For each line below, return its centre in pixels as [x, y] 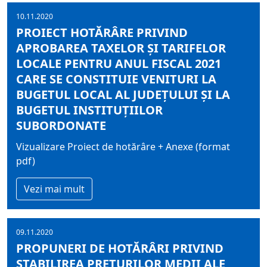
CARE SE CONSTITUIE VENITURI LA [116, 79]
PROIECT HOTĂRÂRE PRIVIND [102, 32]
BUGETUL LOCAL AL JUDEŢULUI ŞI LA [123, 94]
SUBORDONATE [61, 125]
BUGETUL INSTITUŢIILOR [89, 110]
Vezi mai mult [54, 189]
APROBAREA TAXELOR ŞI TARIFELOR [121, 48]
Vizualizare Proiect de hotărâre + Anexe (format [123, 147]
